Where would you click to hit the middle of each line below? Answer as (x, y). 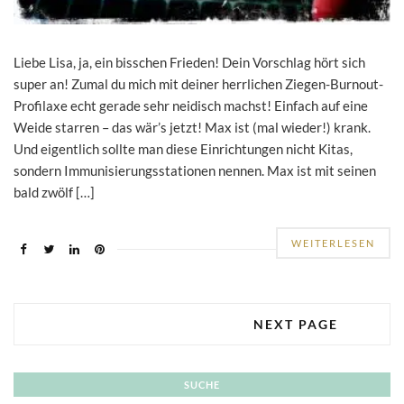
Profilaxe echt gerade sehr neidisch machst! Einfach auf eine (191, 105)
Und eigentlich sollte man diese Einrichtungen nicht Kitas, (183, 148)
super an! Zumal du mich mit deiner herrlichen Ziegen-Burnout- (198, 83)
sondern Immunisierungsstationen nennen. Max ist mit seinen (195, 170)
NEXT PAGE (296, 324)
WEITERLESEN (333, 243)
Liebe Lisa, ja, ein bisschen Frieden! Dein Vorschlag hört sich (189, 62)
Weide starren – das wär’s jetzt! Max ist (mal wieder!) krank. (192, 127)
